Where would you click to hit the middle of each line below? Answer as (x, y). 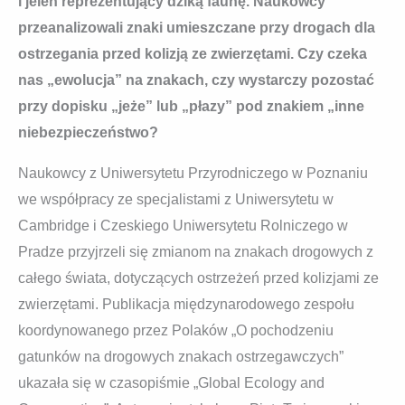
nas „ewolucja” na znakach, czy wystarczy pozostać (196, 80)
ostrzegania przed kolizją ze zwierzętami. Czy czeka (193, 54)
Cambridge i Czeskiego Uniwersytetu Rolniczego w (183, 226)
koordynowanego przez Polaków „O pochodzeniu (176, 331)
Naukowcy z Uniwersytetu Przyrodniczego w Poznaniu (193, 174)
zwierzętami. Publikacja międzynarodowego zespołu (186, 305)
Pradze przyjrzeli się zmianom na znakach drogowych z (196, 252)
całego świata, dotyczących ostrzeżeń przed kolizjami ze (198, 278)
